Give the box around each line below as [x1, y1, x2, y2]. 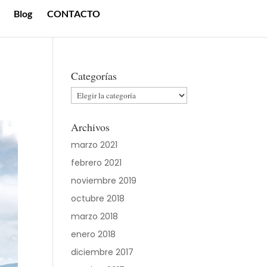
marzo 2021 [71, 139, 118, 151]
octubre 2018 [71, 193, 125, 204]
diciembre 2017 [71, 246, 134, 258]
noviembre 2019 [71, 175, 137, 187]
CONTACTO [46, 7, 100, 19]
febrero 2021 [71, 157, 122, 169]
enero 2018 [71, 228, 116, 240]
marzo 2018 [71, 210, 119, 222]
